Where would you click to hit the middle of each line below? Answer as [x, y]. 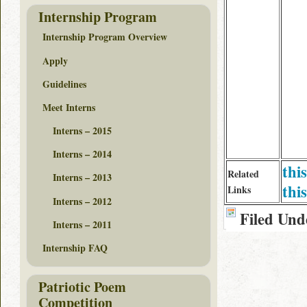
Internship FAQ [75, 248]
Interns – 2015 [82, 131]
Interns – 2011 [82, 224]
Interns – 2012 [82, 201]
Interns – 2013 [82, 177]
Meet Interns [69, 107]
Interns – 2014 [82, 154]
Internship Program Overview [105, 37]
